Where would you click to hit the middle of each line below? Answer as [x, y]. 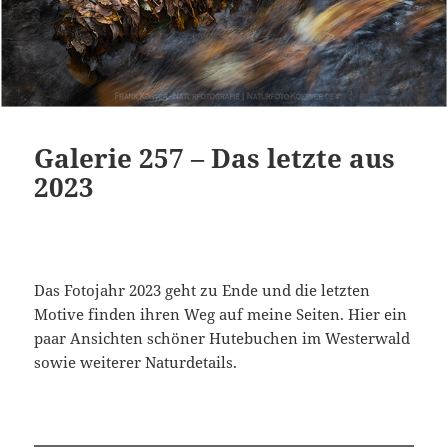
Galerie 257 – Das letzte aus [215, 158]
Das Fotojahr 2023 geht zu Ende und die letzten [202, 290]
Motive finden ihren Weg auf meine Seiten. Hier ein [221, 314]
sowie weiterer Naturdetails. [136, 362]
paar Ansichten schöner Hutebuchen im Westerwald [222, 338]
